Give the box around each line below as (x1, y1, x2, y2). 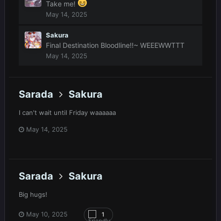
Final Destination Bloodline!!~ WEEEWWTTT (46, 41, 184, 50)
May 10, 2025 (26, 210, 68, 219)
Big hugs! (19, 190, 47, 199)
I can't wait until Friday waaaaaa (19, 108, 116, 116)
